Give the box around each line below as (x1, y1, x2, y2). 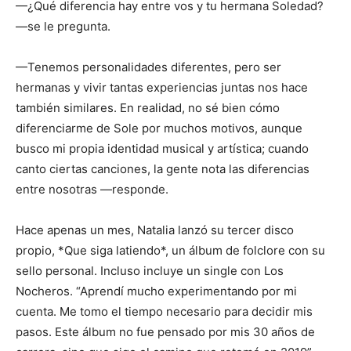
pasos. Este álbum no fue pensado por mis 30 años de (16, 324, 315, 340)
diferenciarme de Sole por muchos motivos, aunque (16, 121, 302, 136)
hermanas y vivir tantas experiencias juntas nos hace (16, 80, 308, 96)
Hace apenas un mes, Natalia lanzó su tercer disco (16, 223, 294, 238)
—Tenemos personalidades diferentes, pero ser (16, 60, 281, 75)
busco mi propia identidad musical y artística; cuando (16, 141, 309, 157)
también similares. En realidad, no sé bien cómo (16, 100, 280, 116)
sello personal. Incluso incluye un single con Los (16, 263, 284, 279)
